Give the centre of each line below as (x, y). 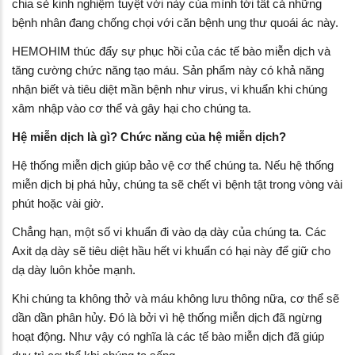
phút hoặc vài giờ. (58, 203)
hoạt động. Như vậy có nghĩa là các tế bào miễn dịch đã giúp (168, 336)
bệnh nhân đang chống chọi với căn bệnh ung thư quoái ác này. (175, 22)
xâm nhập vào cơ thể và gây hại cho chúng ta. (132, 108)
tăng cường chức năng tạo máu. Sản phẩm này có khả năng (168, 70)
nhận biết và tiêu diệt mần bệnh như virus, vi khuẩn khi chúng (170, 89)
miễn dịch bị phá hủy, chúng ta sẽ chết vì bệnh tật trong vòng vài (177, 184)
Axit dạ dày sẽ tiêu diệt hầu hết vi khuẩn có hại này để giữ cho (171, 250)
